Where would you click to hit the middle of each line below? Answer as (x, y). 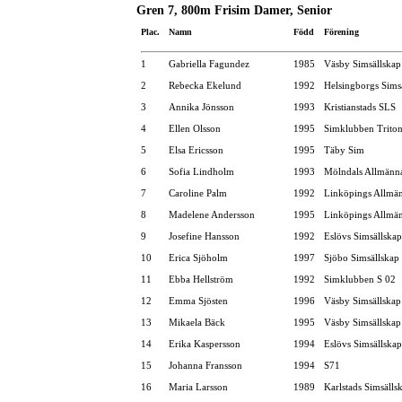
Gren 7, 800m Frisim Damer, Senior (234, 10)
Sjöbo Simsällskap (362, 257)
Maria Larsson (198, 386)
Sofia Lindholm (201, 171)
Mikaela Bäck (197, 322)
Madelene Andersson (212, 214)
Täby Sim (344, 149)
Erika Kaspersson (205, 343)
